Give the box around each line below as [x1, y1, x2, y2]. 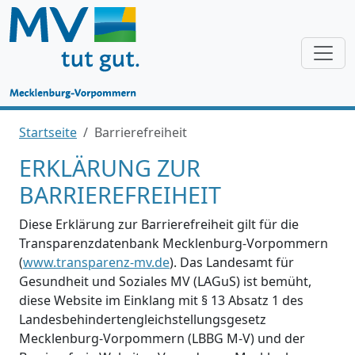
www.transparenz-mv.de [23, 254, 170, 271]
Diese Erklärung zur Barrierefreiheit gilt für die [19, 216, 299, 233]
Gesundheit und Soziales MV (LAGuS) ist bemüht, [19, 273, 311, 290]
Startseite [19, 124, 77, 141]
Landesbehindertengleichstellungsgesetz [19, 311, 266, 328]
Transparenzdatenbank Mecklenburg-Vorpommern [19, 235, 328, 252]
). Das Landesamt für [170, 254, 294, 271]
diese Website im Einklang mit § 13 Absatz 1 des [19, 292, 303, 309]
